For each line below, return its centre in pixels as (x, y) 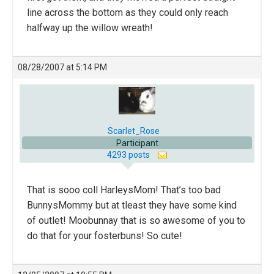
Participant (137, 143)
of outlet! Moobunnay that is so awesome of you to (136, 220)
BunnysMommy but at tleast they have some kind (132, 205)
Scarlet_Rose (133, 131)
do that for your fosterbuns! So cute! (105, 236)
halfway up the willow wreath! (90, 28)
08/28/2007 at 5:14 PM (62, 67)
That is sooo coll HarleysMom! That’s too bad (124, 190)
